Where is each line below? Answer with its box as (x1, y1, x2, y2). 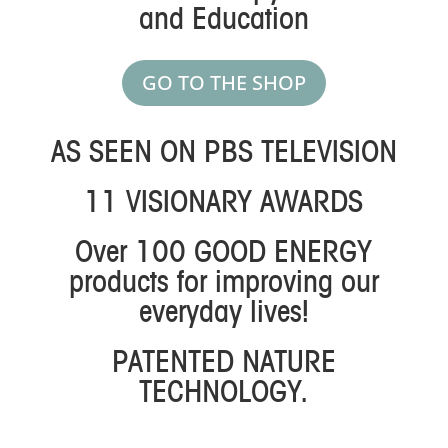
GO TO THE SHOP (141, 69, 306, 96)
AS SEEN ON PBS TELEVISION (50, 133, 397, 169)
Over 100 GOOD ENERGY (75, 233, 373, 269)
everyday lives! (138, 293, 309, 329)
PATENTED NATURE (111, 343, 336, 379)
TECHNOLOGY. (139, 373, 309, 409)
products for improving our (68, 263, 379, 299)
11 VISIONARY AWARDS (84, 183, 364, 219)
